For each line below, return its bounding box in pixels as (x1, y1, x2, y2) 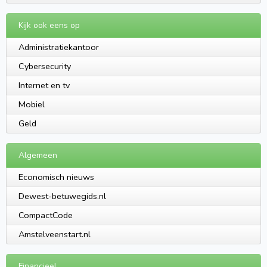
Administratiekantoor (18, 41, 99, 54)
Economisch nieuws (18, 171, 94, 184)
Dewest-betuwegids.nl (18, 190, 106, 203)
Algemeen (18, 150, 57, 162)
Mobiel (18, 98, 45, 111)
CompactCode (18, 209, 73, 222)
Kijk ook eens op (18, 20, 80, 32)
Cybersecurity (18, 60, 71, 73)
